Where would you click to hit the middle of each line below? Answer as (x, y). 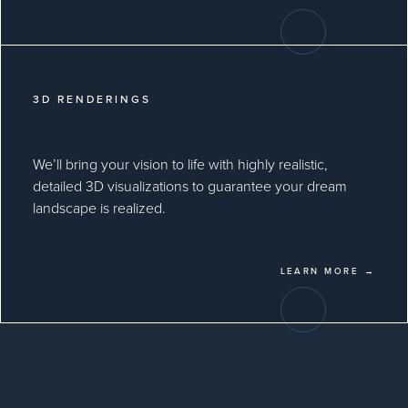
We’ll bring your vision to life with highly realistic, (180, 164)
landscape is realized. (99, 208)
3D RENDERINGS (92, 99)
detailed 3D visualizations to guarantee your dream (190, 186)
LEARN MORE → (327, 271)
